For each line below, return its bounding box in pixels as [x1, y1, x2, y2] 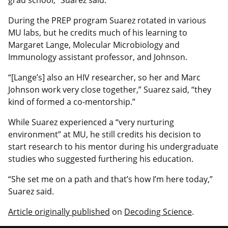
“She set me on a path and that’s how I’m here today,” [8, 173, 213, 185]
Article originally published [8, 206, 110, 217]
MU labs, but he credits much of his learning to [8, 26, 187, 38]
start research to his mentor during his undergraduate [8, 140, 218, 152]
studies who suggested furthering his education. [8, 153, 193, 164]
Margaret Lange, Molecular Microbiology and [8, 39, 180, 50]
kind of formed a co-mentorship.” [8, 96, 135, 107]
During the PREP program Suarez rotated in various [8, 14, 206, 26]
